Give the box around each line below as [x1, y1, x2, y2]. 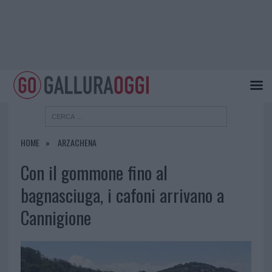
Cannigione [20, 205, 91, 231]
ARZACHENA [57, 136, 97, 149]
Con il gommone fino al [20, 160, 168, 186]
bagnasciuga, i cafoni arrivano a [20, 182, 224, 208]
